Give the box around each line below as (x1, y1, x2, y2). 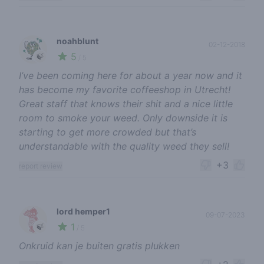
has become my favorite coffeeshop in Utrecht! (19, 84, 230, 95)
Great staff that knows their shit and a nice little (19, 98, 233, 110)
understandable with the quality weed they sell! (19, 140, 229, 152)
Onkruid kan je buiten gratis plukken (19, 240, 180, 252)
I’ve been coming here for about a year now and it (19, 70, 242, 81)
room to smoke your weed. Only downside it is (19, 112, 227, 124)
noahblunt (57, 36, 98, 46)
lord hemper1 (57, 206, 110, 216)
